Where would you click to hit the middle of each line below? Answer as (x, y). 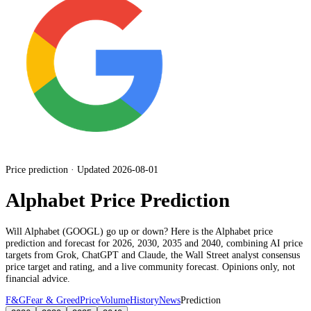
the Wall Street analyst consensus (235, 254)
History (144, 300)
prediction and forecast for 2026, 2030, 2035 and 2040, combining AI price (154, 243)
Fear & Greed (53, 300)
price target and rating (49, 266)
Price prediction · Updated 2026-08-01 (82, 170)
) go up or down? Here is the (158, 231)
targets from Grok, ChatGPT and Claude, (88, 254)
